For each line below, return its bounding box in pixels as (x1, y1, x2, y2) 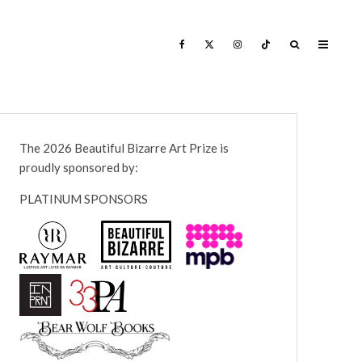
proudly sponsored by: (19, 160, 139, 175)
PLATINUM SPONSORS (19, 192, 149, 206)
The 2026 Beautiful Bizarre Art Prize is (19, 141, 229, 155)
